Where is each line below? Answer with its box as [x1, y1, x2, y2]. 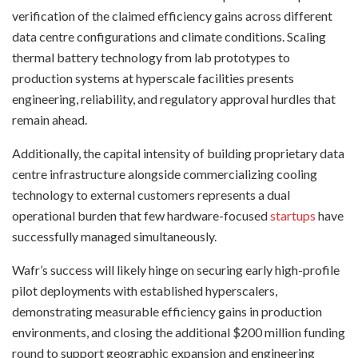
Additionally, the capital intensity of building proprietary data [12, 145, 344, 161]
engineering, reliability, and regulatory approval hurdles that [12, 90, 336, 106]
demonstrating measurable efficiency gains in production [12, 303, 322, 319]
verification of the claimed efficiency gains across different [12, 7, 332, 23]
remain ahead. [12, 111, 87, 127]
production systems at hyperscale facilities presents [12, 70, 294, 86]
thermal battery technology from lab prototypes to [12, 49, 290, 65]
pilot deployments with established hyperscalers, [12, 282, 277, 298]
